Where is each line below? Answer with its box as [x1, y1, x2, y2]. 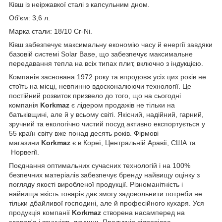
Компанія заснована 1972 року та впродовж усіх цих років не [9, 72, 206, 81]
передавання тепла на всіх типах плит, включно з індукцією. [9, 59, 203, 67]
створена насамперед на [101, 208, 185, 217]
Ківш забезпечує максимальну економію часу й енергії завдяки [9, 40, 213, 49]
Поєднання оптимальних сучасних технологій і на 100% [9, 161, 190, 169]
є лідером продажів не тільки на [69, 101, 175, 109]
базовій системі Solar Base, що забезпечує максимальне [9, 50, 193, 58]
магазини [9, 138, 41, 147]
